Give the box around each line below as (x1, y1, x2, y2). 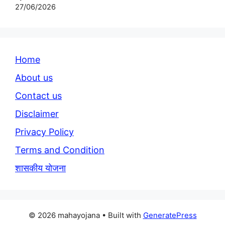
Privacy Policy (15, 127, 74, 138)
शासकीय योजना (15, 163, 66, 174)
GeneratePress (143, 210, 197, 220)
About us (15, 72, 53, 83)
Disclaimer (15, 108, 59, 120)
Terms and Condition (15, 145, 104, 156)
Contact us (15, 90, 62, 101)
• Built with (99, 210, 143, 220)
